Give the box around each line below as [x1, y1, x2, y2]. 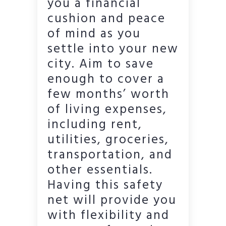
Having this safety [47, 175, 163, 196]
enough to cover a [47, 69, 164, 90]
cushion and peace [47, 9, 165, 29]
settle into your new [47, 39, 179, 60]
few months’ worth [47, 84, 169, 105]
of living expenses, [47, 99, 167, 120]
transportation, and [47, 145, 173, 165]
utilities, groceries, [47, 130, 169, 150]
